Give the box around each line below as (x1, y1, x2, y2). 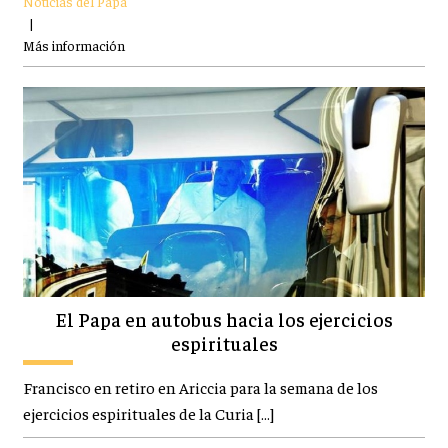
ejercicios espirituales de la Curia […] (22, 402, 274, 424)
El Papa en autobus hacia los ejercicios (55, 306, 393, 331)
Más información (22, 35, 125, 54)
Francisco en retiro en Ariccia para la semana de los (22, 376, 378, 398)
